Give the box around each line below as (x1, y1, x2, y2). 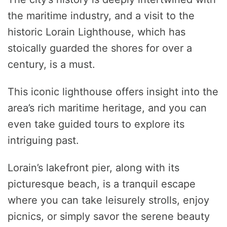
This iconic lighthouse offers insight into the (8, 86, 218, 98)
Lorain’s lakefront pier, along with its (8, 162, 179, 174)
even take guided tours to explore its (8, 118, 184, 131)
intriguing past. (8, 134, 79, 147)
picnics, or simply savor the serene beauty (8, 210, 210, 223)
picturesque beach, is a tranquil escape (8, 178, 196, 191)
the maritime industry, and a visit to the (8, 10, 195, 22)
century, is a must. (8, 58, 95, 71)
